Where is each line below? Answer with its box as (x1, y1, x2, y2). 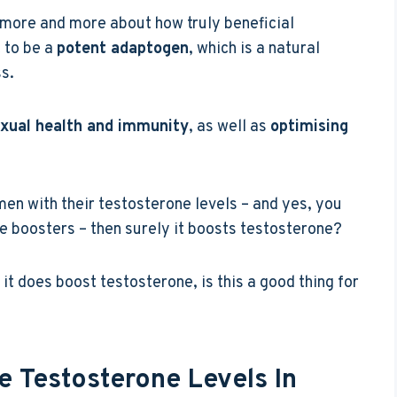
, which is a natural (189, 38, 320, 59)
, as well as (189, 116, 270, 137)
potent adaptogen (57, 38, 189, 59)
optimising (270, 116, 348, 137)
